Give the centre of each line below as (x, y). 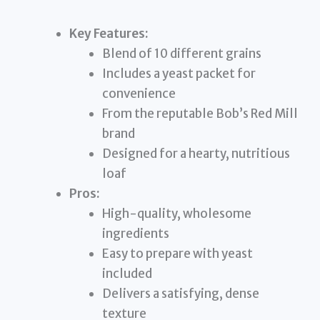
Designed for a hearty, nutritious (196, 154)
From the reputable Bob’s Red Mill (200, 114)
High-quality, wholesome (176, 214)
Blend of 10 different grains (181, 54)
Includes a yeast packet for (179, 74)
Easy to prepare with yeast (177, 254)
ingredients (135, 234)
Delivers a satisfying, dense (180, 294)
